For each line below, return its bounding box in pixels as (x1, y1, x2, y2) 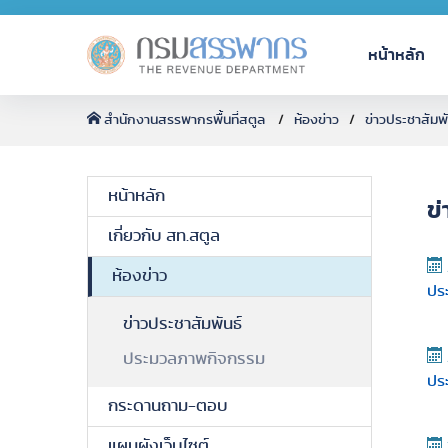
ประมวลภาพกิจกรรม (123, 351, 265, 367)
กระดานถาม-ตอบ (108, 398, 228, 414)
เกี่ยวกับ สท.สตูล (108, 228, 220, 244)
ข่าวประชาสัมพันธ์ (123, 316, 242, 332)
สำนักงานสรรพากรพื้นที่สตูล (101, 113, 268, 127)
